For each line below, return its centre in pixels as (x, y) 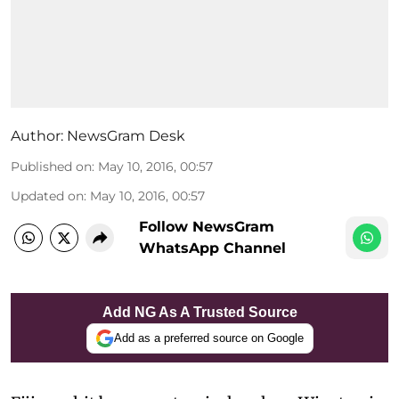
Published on (51, 166)
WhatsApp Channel (212, 248)
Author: (37, 135)
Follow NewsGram (207, 226)
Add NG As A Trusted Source (199, 312)
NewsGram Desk (126, 135)
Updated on (47, 195)
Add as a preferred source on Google (208, 338)
